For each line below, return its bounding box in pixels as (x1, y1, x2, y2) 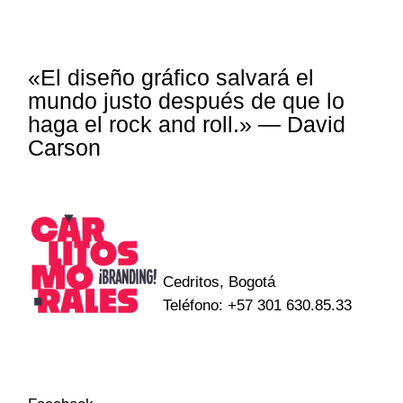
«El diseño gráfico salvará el (28, 64, 315, 90)
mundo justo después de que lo (28, 87, 345, 113)
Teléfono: (163, 296, 228, 314)
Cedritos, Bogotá (163, 273, 276, 291)
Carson (28, 134, 102, 160)
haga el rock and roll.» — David (28, 111, 346, 137)
